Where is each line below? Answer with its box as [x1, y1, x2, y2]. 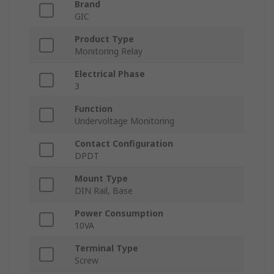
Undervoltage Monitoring [75, 115, 174, 127]
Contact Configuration [75, 138, 173, 150]
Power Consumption [75, 207, 163, 220]
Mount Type [75, 172, 128, 185]
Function [75, 103, 113, 115]
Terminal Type [75, 242, 138, 254]
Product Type [75, 33, 134, 45]
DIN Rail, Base [75, 185, 133, 197]
